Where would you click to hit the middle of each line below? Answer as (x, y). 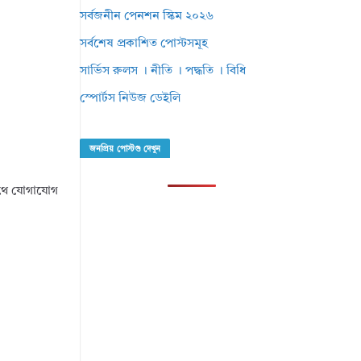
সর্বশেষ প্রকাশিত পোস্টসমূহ (144, 44)
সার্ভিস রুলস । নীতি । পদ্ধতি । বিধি (163, 71)
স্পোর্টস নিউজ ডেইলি (131, 99)
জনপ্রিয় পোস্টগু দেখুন (125, 149)
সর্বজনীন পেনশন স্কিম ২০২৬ (147, 17)
